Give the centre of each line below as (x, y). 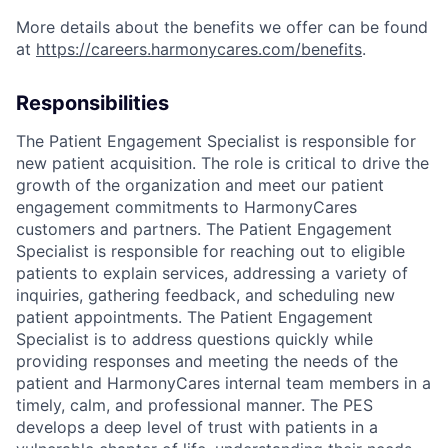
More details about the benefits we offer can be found (222, 26)
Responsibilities (92, 102)
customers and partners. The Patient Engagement (204, 228)
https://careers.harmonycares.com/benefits (199, 48)
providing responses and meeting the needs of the (207, 360)
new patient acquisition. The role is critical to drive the (222, 162)
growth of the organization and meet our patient (200, 184)
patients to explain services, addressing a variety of (212, 272)
